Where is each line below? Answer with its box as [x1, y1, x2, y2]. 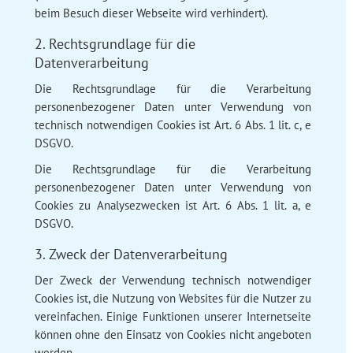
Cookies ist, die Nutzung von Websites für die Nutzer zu [34, 290, 312, 306]
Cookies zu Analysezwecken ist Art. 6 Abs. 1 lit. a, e [34, 197, 312, 213]
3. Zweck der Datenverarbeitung [34, 244, 228, 263]
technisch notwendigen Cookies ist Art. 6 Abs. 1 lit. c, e [34, 117, 312, 132]
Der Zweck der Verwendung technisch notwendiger [34, 272, 312, 288]
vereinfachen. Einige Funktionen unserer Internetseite [34, 308, 312, 324]
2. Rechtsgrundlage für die [34, 34, 195, 53]
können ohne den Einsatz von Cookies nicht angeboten [34, 326, 312, 342]
